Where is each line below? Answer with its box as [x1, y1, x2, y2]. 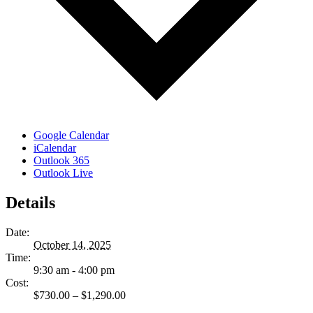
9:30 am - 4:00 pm [34, 263, 115, 276]
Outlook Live [34, 166, 93, 179]
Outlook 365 [34, 154, 89, 166]
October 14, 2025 [34, 238, 111, 251]
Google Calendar [34, 129, 109, 141]
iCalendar [34, 141, 76, 154]
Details [6, 193, 55, 212]
